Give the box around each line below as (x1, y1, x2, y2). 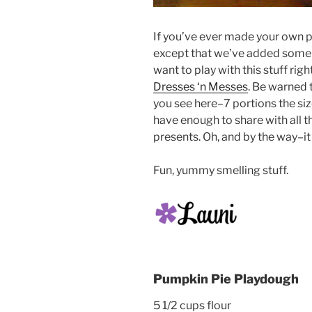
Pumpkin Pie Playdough (153, 272, 299, 287)
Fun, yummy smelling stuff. (153, 164, 288, 178)
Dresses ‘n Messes (153, 80, 248, 94)
